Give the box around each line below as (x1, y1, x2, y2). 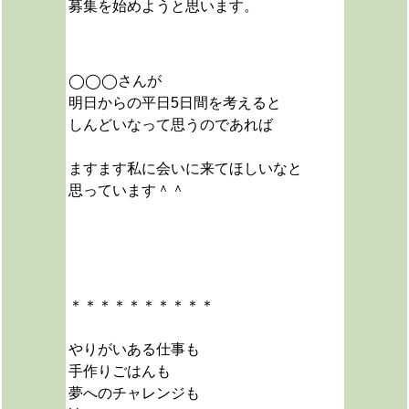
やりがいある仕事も (68, 341, 200, 357)
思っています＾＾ (68, 183, 185, 198)
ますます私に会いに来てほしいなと (68, 161, 302, 176)
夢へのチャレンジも (68, 385, 200, 401)
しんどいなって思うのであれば (68, 117, 273, 132)
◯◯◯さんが (68, 73, 162, 89)
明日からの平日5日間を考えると (68, 95, 281, 110)
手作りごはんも (68, 363, 171, 379)
